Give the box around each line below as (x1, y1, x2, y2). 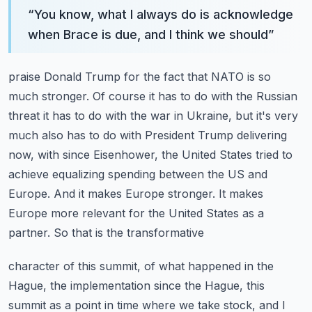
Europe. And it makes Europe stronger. (8, 187, 215, 201)
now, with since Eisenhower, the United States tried (8, 148, 279, 162)
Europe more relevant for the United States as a (8, 206, 264, 220)
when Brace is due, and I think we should (28, 27, 268, 42)
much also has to (8, 128, 100, 142)
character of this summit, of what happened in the (8, 259, 274, 273)
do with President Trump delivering (103, 128, 287, 142)
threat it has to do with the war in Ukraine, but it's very (8, 109, 298, 123)
